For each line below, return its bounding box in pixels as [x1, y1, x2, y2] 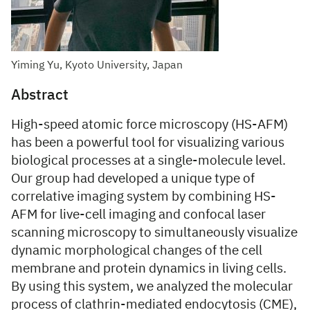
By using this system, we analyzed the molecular [11, 280, 293, 293]
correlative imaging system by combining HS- [11, 190, 276, 203]
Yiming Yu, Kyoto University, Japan [11, 60, 183, 71]
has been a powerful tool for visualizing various [11, 136, 284, 149]
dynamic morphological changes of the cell [11, 244, 262, 257]
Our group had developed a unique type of [11, 172, 255, 185]
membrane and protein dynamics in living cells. [11, 262, 286, 275]
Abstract [11, 89, 69, 103]
